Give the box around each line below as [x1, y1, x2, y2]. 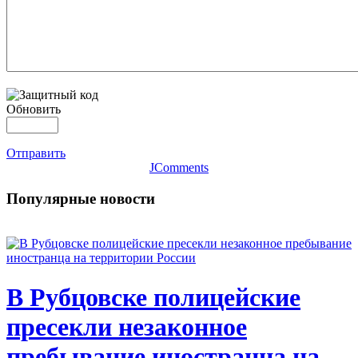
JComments [149, 160, 209, 174]
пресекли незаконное [6, 312, 247, 341]
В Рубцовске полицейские [6, 282, 300, 312]
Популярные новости [6, 189, 155, 207]
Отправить [6, 145, 66, 160]
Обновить [6, 101, 61, 116]
